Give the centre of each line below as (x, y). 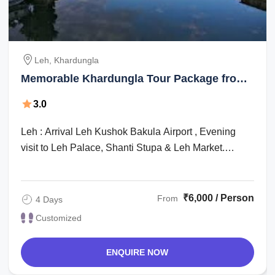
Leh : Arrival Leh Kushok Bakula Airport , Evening (129, 131)
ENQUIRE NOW (137, 252)
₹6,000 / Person (218, 198)
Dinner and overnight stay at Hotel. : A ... (108, 163)
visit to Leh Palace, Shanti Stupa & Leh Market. (123, 147)
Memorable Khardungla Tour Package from (134, 78)
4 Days (49, 199)
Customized (59, 218)
